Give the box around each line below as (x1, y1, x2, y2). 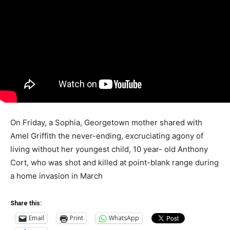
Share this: (10, 199, 42, 207)
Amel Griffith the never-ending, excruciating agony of (10, 130, 203, 141)
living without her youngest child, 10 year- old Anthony (10, 144, 208, 154)
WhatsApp (109, 214, 139, 223)
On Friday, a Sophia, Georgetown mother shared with (10, 117, 202, 127)
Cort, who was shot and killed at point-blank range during (10, 157, 219, 167)
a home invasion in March (10, 170, 103, 181)
